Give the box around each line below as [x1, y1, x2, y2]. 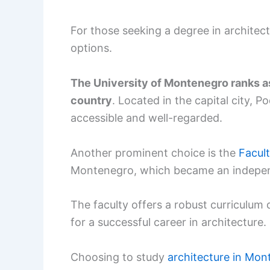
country [71, 93, 112, 107]
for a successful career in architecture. [71, 216, 266, 229]
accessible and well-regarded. [71, 111, 222, 124]
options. [71, 42, 112, 55]
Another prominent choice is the [71, 146, 239, 159]
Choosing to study [71, 251, 168, 264]
